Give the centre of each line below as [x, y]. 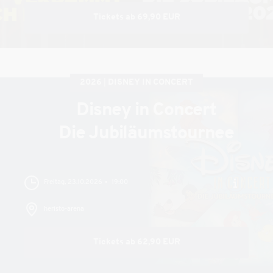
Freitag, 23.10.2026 [73, 183]
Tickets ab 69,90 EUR [136, 17]
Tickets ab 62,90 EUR [136, 242]
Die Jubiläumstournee [146, 134]
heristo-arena [64, 209]
